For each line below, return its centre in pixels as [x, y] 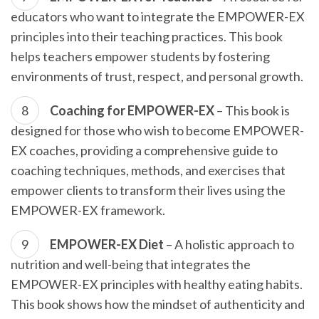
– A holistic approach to [229, 244]
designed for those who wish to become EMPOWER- [157, 130]
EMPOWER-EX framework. [88, 210]
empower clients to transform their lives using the [148, 190]
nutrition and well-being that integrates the [131, 264]
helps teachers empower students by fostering [140, 56]
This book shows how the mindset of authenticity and [158, 304]
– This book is [252, 110]
